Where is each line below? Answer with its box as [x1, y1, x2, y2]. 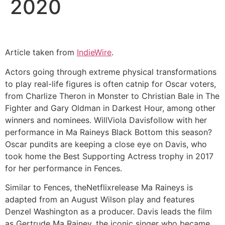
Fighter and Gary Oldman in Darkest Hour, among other [5, 102, 215, 113]
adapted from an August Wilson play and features [5, 194, 194, 205]
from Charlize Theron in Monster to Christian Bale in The [5, 90, 219, 101]
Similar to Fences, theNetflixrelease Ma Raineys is [5, 182, 193, 193]
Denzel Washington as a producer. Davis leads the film [5, 206, 212, 217]
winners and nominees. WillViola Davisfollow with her [5, 115, 207, 125]
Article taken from [5, 47, 77, 58]
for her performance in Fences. [5, 163, 122, 173]
